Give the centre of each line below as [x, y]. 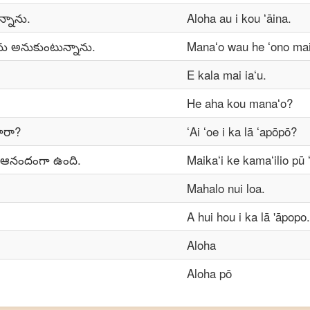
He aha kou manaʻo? [240, 103]
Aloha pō [209, 273]
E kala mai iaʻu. [227, 74]
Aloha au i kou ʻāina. [239, 18]
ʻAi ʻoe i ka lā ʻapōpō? [242, 131]
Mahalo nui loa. [226, 188]
